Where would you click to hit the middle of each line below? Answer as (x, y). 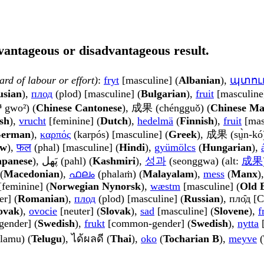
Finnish (197, 121)
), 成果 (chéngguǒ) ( (166, 108)
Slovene (231, 211)
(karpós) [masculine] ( (120, 135)
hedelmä (155, 121)
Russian (202, 199)
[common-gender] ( (148, 224)
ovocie (43, 211)
